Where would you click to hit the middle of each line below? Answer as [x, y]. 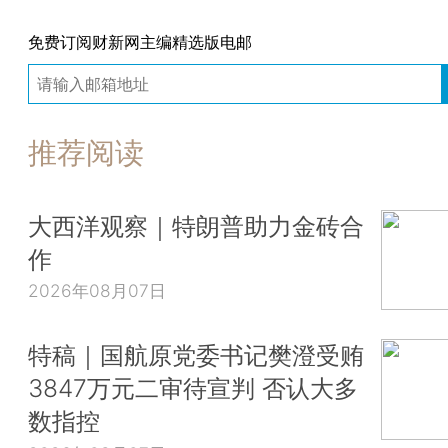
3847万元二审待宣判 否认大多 [193, 388]
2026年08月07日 [97, 291]
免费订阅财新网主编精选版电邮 [140, 41]
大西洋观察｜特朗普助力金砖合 [196, 225]
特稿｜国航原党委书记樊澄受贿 [196, 355]
